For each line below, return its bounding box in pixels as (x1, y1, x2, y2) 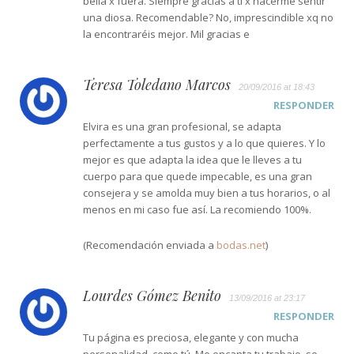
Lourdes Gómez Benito (83, 285, 221, 305)
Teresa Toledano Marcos (83, 74, 231, 94)
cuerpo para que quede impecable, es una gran (83, 168, 312, 183)
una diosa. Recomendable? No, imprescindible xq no (83, 9, 333, 24)
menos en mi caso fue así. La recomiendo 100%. (83, 201, 311, 217)
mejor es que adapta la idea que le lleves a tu (83, 152, 302, 167)
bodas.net (217, 237, 265, 252)
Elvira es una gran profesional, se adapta (83, 119, 281, 134)
